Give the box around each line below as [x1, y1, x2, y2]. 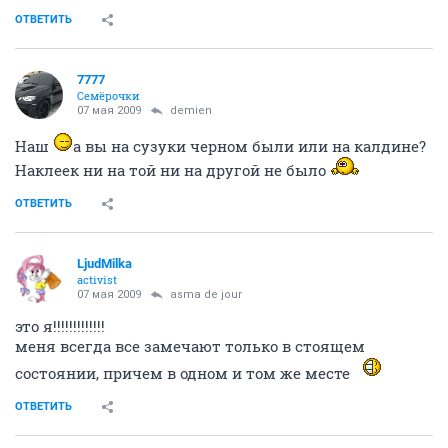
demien [170, 104, 212, 117]
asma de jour [170, 288, 242, 301]
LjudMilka [77, 256, 132, 271]
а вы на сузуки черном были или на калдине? [73, 136, 426, 156]
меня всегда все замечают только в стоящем [15, 336, 365, 356]
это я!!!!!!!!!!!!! [15, 316, 105, 336]
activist [77, 272, 117, 287]
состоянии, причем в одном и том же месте [15, 363, 354, 383]
